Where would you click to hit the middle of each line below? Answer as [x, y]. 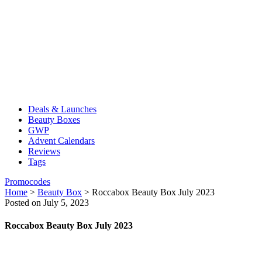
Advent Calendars [61, 141]
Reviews [44, 151]
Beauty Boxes [54, 120]
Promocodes [27, 182]
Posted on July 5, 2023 [47, 203]
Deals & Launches [62, 109]
